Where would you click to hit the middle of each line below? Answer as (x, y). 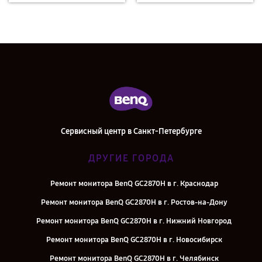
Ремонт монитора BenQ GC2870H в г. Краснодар (134, 184)
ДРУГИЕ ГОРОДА (131, 158)
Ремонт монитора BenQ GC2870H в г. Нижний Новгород (134, 221)
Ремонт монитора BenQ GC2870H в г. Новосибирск (134, 240)
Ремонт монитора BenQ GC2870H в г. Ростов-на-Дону (134, 202)
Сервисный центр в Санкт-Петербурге (131, 131)
